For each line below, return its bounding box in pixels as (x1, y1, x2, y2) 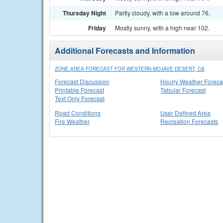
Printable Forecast (55, 86, 104, 94)
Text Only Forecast (55, 94, 105, 103)
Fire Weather (55, 117, 90, 125)
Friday (88, 23, 106, 32)
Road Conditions (55, 109, 101, 117)
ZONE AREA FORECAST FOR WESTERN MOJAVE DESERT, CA (55, 65, 205, 72)
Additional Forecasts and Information (55, 45, 195, 56)
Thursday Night (63, 8, 106, 17)
